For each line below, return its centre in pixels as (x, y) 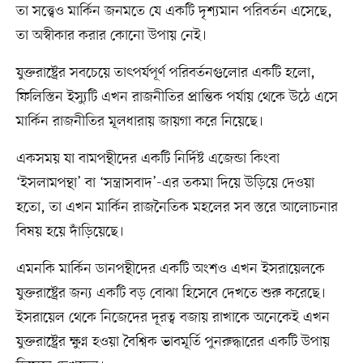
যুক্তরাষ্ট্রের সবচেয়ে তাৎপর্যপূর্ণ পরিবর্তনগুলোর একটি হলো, (165, 73)
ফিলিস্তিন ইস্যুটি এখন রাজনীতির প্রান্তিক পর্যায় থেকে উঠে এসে (177, 98)
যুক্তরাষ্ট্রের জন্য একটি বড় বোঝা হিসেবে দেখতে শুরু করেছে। (171, 294)
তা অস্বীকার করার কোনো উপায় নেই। (111, 36)
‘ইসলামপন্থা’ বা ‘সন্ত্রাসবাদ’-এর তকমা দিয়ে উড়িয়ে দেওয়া (165, 184)
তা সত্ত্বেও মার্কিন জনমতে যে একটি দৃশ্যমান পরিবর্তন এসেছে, (174, 12)
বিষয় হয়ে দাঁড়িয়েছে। (70, 232)
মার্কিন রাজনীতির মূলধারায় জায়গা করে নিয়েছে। (139, 122)
